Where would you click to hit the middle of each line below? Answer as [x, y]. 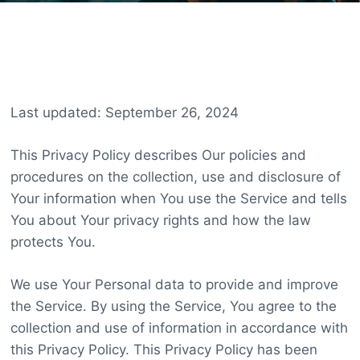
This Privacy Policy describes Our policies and [158, 155]
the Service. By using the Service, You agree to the [173, 306]
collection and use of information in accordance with [179, 327]
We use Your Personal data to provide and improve [174, 284]
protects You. [53, 241]
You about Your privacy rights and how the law [160, 220]
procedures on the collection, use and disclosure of [175, 176]
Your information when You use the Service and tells [178, 198]
